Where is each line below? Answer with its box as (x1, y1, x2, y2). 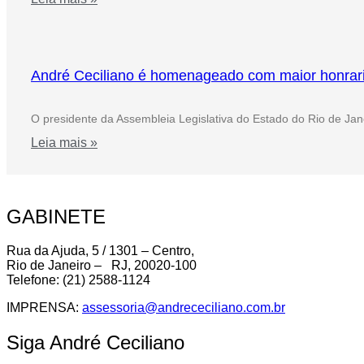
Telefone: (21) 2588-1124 (6, 273, 150, 288)
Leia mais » (31, 135, 97, 149)
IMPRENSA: (6, 301, 82, 315)
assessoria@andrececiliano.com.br (82, 301, 285, 315)
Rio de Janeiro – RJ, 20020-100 (6, 258, 197, 273)
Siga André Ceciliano (6, 331, 184, 354)
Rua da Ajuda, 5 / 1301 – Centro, (6, 244, 194, 258)
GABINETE (6, 205, 106, 227)
